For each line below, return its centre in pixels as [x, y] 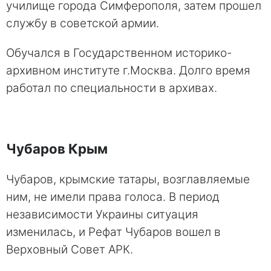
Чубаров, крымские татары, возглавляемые [128, 180]
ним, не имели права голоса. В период [113, 197]
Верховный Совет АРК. [70, 250]
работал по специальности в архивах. [112, 88]
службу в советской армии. [83, 23]
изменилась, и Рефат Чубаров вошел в [113, 232]
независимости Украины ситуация [102, 215]
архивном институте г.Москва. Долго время [128, 70]
